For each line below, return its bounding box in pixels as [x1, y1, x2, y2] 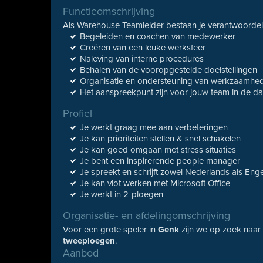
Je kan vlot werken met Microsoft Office [80, 178, 231, 188]
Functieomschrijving [63, 5, 156, 18]
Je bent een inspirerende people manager [80, 156, 241, 166]
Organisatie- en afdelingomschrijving [63, 209, 231, 222]
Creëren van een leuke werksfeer [80, 42, 206, 53]
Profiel [63, 107, 93, 120]
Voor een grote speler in [63, 224, 159, 235]
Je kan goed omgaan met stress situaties [80, 144, 237, 155]
